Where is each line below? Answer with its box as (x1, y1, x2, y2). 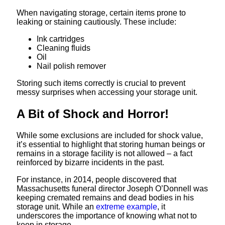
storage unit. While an (17, 202, 96, 211)
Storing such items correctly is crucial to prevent (17, 79, 185, 88)
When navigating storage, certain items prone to (17, 9, 186, 18)
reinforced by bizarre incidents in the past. (17, 158, 164, 167)
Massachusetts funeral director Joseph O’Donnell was (17, 184, 208, 193)
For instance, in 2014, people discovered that (17, 175, 176, 184)
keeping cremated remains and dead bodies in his (17, 193, 194, 202)
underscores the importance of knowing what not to (17, 211, 197, 220)
